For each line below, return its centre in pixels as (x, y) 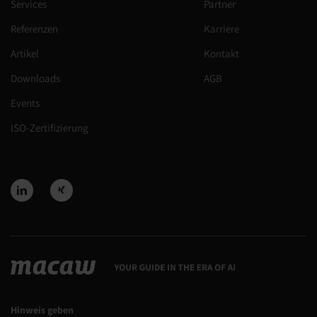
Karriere (221, 29)
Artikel (25, 54)
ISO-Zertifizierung (50, 128)
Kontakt (221, 54)
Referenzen (34, 29)
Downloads (35, 79)
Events (25, 103)
